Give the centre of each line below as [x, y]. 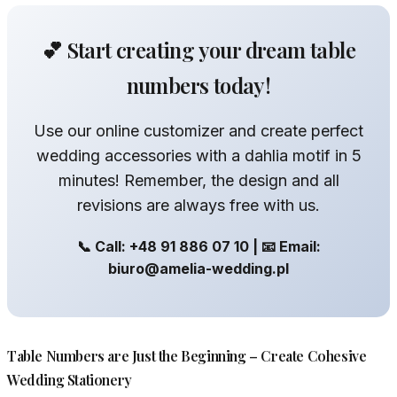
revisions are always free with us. [198, 206]
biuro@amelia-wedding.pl [198, 269]
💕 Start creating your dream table [198, 50]
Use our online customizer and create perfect [198, 131]
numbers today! [198, 86]
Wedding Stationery [70, 380]
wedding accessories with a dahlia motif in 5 [198, 156]
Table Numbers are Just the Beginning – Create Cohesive [187, 356]
